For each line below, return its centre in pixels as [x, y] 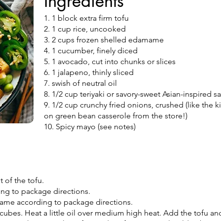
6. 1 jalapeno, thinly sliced [90, 72]
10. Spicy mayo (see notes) [90, 127]
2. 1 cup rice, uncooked [86, 29]
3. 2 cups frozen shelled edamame [105, 40]
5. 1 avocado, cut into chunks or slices [111, 61]
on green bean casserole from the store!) [117, 116]
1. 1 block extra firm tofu [87, 18]
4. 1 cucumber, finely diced [92, 51]
